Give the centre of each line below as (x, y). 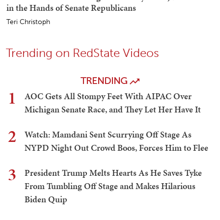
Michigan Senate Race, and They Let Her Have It (113, 110)
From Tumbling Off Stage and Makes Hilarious (110, 186)
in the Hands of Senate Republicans (71, 8)
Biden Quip (46, 199)
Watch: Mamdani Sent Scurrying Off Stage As (108, 135)
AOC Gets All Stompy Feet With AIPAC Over (108, 96)
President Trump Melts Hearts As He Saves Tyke (113, 173)
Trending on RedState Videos (82, 53)
